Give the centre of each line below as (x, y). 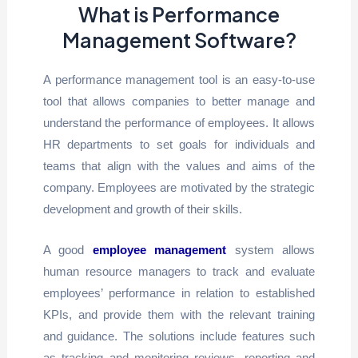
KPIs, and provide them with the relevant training (179, 314)
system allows (271, 249)
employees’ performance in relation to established (179, 292)
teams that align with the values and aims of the (179, 165)
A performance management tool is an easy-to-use (179, 79)
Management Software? (179, 40)
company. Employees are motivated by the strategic (179, 187)
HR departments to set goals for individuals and (179, 144)
